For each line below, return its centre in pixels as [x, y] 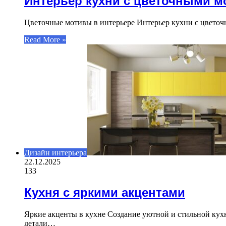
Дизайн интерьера [55, 153]
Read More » [45, 40]
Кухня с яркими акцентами [105, 193]
